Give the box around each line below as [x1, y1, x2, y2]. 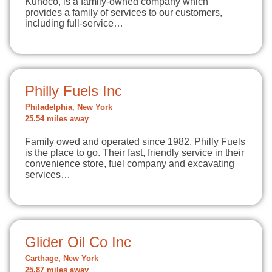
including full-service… [25, 18, 123, 29]
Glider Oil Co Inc [25, 234, 131, 250]
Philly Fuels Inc [25, 83, 122, 99]
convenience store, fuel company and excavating [25, 158, 234, 169]
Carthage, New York [25, 254, 98, 263]
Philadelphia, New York [25, 103, 112, 112]
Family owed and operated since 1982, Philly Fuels [25, 137, 245, 147]
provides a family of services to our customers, [25, 7, 222, 18]
